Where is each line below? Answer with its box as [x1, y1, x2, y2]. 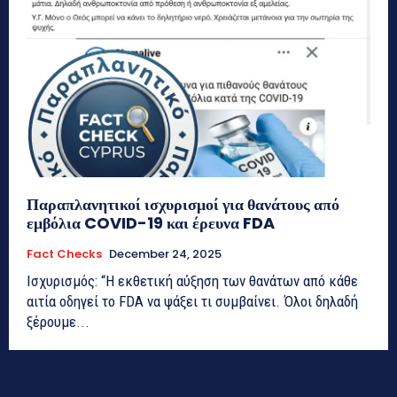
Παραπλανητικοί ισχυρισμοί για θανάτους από [27, 193, 339, 216]
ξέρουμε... [27, 313, 90, 331]
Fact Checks [27, 245, 102, 263]
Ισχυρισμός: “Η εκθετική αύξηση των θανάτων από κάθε [27, 272, 358, 291]
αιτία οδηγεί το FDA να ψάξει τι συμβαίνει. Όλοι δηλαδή [27, 292, 358, 311]
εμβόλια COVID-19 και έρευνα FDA [27, 212, 275, 235]
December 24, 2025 [109, 245, 222, 263]
